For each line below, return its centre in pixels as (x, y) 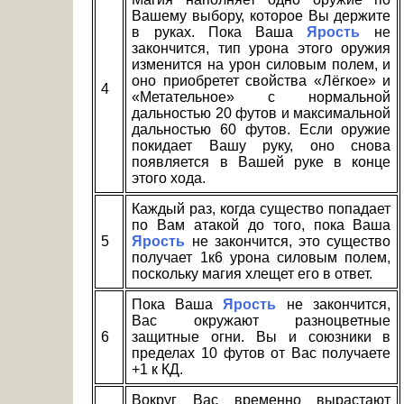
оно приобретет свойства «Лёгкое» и (262, 81)
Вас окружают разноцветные (262, 321)
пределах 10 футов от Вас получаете (262, 353)
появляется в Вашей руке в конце (262, 162)
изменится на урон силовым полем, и (262, 65)
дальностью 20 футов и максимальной (262, 114)
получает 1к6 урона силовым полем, (262, 258)
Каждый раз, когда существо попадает (262, 209)
